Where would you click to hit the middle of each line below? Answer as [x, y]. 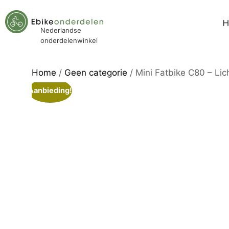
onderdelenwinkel [69, 40]
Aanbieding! [50, 90]
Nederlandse [61, 30]
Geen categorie [96, 73]
